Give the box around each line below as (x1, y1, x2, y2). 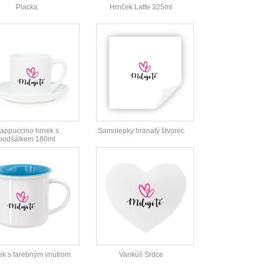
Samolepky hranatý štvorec (97, 127, 184, 136)
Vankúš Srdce (118, 250, 163, 259)
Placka (15, 3, 38, 12)
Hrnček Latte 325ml (110, 3, 172, 12)
